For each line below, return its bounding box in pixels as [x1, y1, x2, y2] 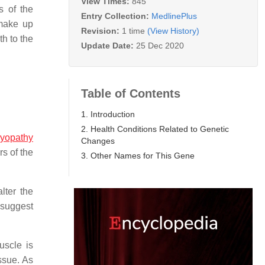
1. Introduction [81, 109, 135, 119]
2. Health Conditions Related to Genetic [81, 124, 229, 134]
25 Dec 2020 [136, 40, 184, 50]
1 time [122, 25, 145, 35]
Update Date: [81, 40, 136, 50]
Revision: [81, 25, 122, 35]
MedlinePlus [151, 11, 197, 21]
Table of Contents [81, 86, 180, 100]
